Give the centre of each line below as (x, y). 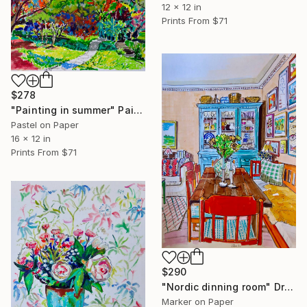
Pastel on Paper (45, 124)
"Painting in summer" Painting (138, 110)
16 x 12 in (31, 138)
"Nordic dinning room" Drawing (288, 287)
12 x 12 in (182, 7)
